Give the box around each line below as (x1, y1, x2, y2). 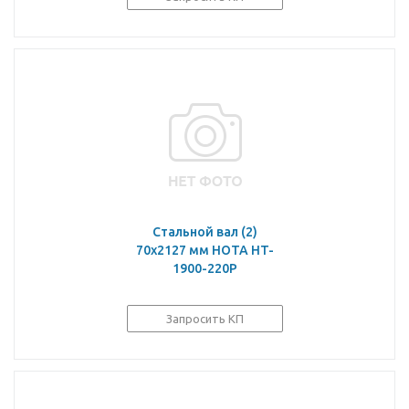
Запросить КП (166, 312, 244, 325)
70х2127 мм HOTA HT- (136, 243, 274, 257)
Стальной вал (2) (152, 225, 257, 239)
